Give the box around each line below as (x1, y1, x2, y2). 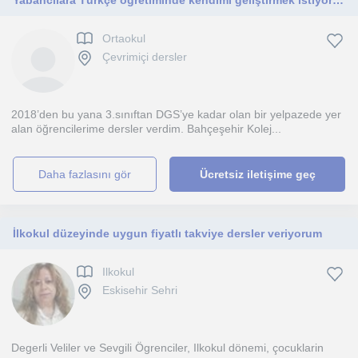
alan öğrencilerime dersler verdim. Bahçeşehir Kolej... (11, 122, 281, 135)
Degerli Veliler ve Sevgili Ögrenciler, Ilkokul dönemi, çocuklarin (11, 341, 324, 354)
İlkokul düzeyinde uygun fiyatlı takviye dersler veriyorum (13, 227, 322, 240)
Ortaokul (102, 32, 145, 46)
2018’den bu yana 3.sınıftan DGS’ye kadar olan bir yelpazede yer (11, 108, 341, 121)
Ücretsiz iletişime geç (199, 168, 316, 181)
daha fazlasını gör (46, 168, 132, 181)
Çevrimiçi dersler (102, 50, 187, 64)
